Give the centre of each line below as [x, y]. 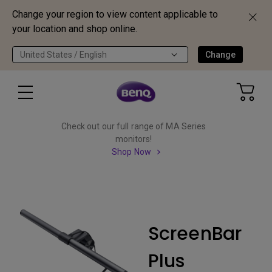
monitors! [134, 139]
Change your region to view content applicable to [115, 14]
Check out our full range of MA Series [134, 126]
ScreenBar [195, 234]
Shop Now [131, 152]
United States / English [63, 55]
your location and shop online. [75, 29]
